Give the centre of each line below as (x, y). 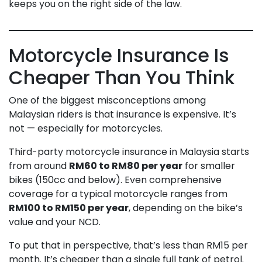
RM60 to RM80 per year (126, 166)
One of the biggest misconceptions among (107, 100)
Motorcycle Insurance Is (119, 55)
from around (39, 166)
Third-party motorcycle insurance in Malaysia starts (129, 151)
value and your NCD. (55, 222)
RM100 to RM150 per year (69, 208)
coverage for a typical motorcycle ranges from (118, 194)
